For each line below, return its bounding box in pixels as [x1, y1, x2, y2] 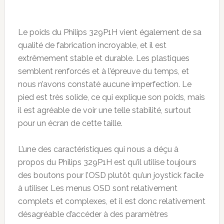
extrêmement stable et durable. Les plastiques [17, 53, 189, 63]
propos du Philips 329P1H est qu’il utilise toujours [17, 157, 196, 167]
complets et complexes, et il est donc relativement [17, 196, 205, 206]
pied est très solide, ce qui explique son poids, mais [17, 92, 205, 102]
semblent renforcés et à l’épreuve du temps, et [17, 66, 189, 76]
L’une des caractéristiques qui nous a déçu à [17, 144, 178, 154]
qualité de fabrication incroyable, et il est [17, 40, 166, 50]
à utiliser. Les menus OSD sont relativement [17, 183, 177, 193]
